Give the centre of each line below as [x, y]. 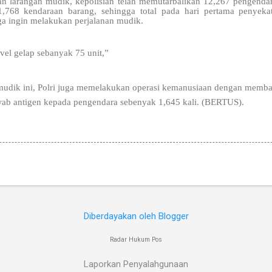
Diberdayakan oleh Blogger [136, 216]
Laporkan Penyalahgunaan [136, 264]
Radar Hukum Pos [136, 240]
